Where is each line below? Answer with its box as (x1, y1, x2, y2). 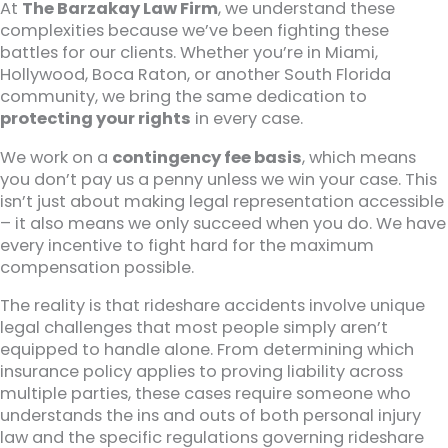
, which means (302, 145, 416, 169)
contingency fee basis (112, 145, 302, 169)
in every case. (191, 107, 303, 131)
